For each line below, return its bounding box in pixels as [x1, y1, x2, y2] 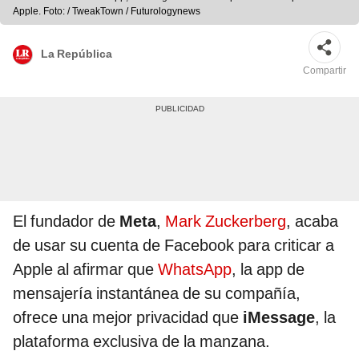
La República [41, 46, 112, 60]
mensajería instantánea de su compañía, [13, 284, 301, 304]
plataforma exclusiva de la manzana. [13, 332, 270, 352]
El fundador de [13, 212, 119, 232]
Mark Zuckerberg [165, 212, 286, 232]
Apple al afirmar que [13, 260, 158, 280]
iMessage [243, 308, 315, 328]
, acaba [286, 212, 338, 232]
